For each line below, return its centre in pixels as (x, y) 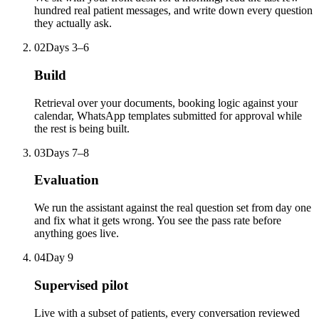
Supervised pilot (81, 285)
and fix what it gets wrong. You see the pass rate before (158, 221)
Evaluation (67, 180)
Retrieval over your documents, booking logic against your (166, 103)
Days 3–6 (67, 48)
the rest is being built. (82, 128)
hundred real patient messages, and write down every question (173, 11)
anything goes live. (77, 234)
